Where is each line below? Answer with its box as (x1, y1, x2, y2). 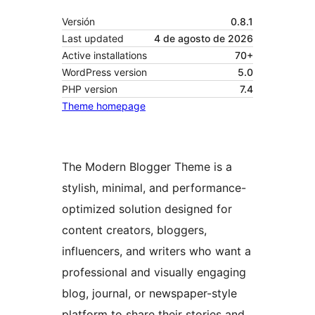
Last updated (62, 32, 124, 45)
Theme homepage (62, 100, 146, 112)
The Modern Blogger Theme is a (62, 160, 232, 174)
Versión (62, 15, 95, 28)
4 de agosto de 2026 (154, 32, 253, 45)
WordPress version (62, 66, 147, 79)
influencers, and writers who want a (62, 244, 251, 259)
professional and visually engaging (62, 265, 246, 280)
